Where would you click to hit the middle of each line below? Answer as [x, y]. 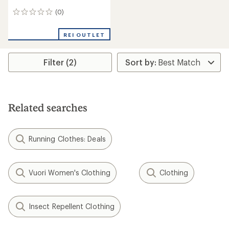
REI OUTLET [84, 35]
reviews [26, 23]
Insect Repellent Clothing [72, 206]
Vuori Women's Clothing [70, 173]
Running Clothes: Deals [67, 139]
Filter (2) [60, 62]
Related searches [48, 107]
